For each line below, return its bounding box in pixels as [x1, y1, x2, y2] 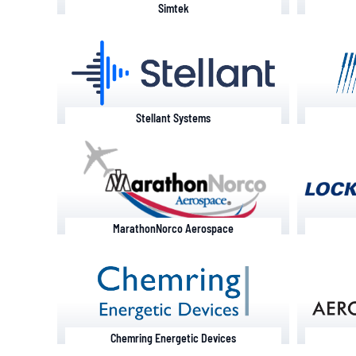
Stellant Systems [136, 111, 211, 126]
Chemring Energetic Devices [110, 331, 237, 346]
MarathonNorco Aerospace [113, 221, 234, 235]
